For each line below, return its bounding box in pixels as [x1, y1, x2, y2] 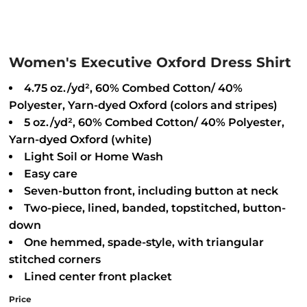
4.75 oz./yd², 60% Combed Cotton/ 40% [24, 82, 243, 95]
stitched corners [9, 253, 101, 266]
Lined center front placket [24, 270, 172, 283]
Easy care [24, 167, 77, 180]
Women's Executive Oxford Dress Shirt [9, 54, 291, 71]
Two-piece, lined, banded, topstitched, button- [24, 201, 286, 214]
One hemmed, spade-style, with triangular [24, 236, 264, 249]
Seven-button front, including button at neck [24, 184, 278, 197]
